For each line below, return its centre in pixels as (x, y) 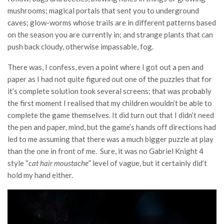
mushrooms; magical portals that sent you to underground (103, 11)
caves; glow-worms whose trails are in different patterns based (112, 23)
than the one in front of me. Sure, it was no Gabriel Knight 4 (105, 151)
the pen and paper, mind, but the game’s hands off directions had (112, 127)
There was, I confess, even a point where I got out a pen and (105, 67)
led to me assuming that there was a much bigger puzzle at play (110, 139)
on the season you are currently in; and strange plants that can (110, 35)
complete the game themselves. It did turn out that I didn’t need (111, 115)
